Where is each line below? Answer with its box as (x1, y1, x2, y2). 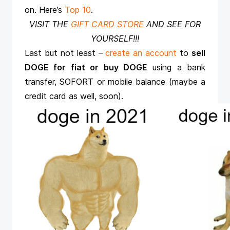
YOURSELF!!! (91, 33, 139, 44)
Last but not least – (25, 48, 106, 59)
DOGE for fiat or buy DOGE (25, 62, 147, 73)
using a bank (147, 62, 205, 73)
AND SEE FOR (144, 19, 201, 30)
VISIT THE (29, 19, 71, 30)
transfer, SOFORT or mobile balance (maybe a (25, 76, 205, 87)
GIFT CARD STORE (71, 19, 144, 30)
